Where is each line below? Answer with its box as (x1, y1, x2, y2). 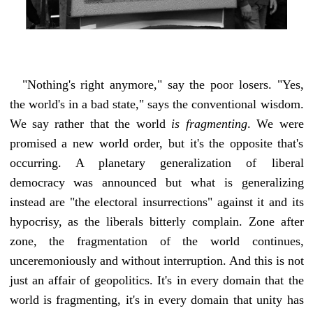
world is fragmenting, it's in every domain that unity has (9, 293, 304, 307)
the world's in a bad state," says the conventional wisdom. (9, 97, 304, 112)
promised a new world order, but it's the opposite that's (9, 136, 304, 151)
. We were (247, 117, 304, 131)
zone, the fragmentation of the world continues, (9, 234, 304, 249)
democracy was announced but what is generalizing (9, 175, 304, 190)
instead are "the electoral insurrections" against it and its (9, 195, 304, 210)
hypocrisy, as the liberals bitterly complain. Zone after (9, 214, 304, 229)
